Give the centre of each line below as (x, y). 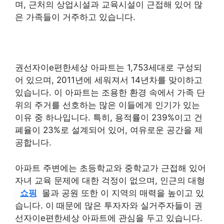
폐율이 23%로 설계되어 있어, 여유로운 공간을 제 (109, 130)
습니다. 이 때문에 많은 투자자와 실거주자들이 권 (109, 205)
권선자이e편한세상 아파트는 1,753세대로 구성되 (108, 68)
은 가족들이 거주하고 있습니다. (75, 17)
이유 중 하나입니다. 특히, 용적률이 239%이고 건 (109, 118)
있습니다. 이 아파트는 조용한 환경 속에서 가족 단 (110, 93)
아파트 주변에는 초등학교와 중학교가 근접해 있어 (110, 168)
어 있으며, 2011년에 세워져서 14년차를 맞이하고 (109, 80)
